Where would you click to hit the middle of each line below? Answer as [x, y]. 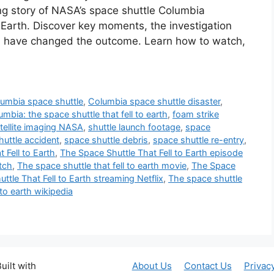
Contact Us [208, 265]
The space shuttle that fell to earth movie [102, 165]
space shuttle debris [106, 139]
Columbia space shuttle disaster [154, 101]
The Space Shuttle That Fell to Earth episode [151, 152]
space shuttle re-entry [198, 139]
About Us [152, 265]
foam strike [196, 114]
